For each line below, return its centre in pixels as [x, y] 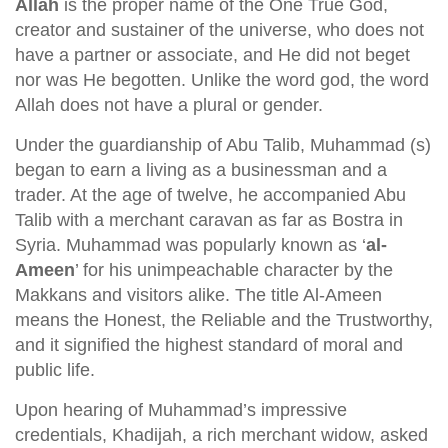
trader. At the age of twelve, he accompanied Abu [210, 195]
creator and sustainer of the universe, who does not [219, 30]
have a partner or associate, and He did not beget [212, 55]
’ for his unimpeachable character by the [234, 270]
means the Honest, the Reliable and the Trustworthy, [224, 320]
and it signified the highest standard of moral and [209, 345]
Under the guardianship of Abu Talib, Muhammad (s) [223, 145]
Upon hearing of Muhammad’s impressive [181, 410]
